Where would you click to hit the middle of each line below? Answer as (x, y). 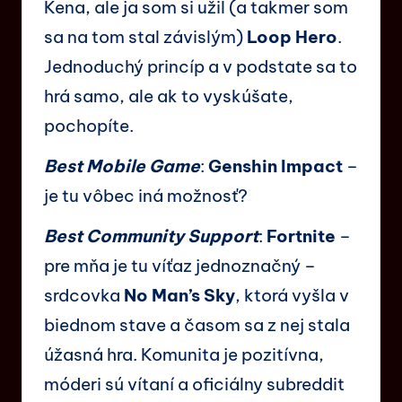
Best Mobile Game (122, 166)
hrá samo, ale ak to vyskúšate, (169, 96)
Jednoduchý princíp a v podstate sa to (201, 66)
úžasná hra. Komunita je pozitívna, (184, 354)
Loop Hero (292, 36)
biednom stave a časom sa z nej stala (197, 324)
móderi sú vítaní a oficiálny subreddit (194, 384)
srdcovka (84, 295)
